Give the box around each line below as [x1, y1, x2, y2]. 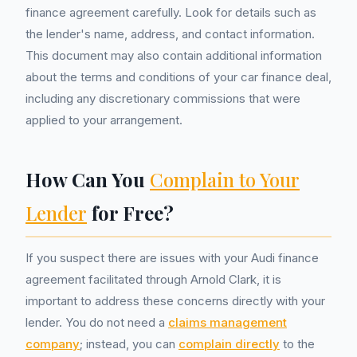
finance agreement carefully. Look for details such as [25, 5, 316, 20]
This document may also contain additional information [25, 48, 322, 63]
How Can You [25, 167, 150, 192]
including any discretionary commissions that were [25, 91, 300, 106]
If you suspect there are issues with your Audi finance [25, 250, 319, 265]
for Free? [87, 200, 174, 226]
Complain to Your [150, 167, 300, 192]
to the [280, 336, 315, 351]
